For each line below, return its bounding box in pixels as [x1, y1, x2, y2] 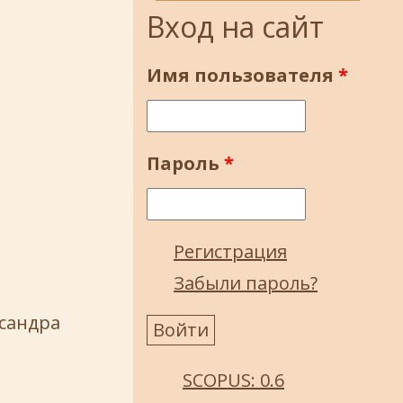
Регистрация [174, 239, 287, 264]
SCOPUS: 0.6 [183, 368, 284, 392]
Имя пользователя [147, 63, 338, 87]
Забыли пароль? [174, 271, 318, 295]
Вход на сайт [147, 7, 324, 46]
